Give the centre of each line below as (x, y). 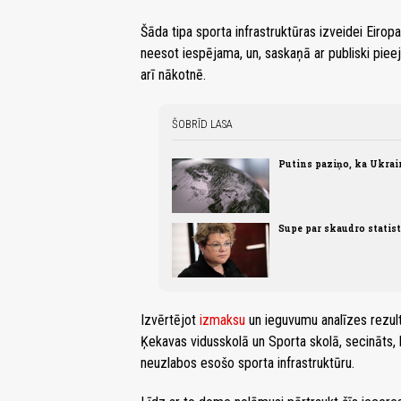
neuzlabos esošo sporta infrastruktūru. (247, 363)
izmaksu (222, 320)
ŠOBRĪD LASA (202, 124)
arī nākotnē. (173, 74)
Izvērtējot (170, 320)
